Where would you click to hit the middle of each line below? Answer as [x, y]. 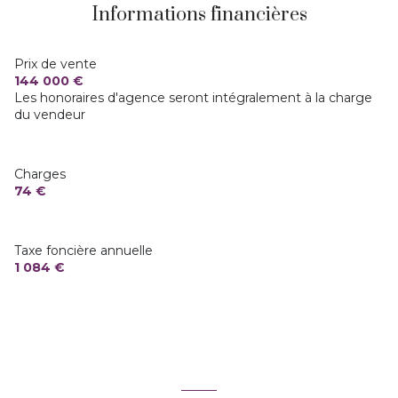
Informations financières [199, 14]
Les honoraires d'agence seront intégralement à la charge [193, 97]
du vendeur [50, 114]
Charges [40, 174]
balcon [63, 141]
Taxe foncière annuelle [84, 250]
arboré [63, 186]
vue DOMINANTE [98, 50]
